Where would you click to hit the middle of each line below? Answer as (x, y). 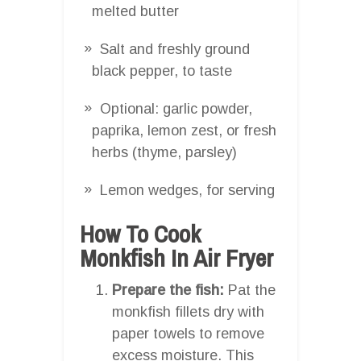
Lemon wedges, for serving (187, 190)
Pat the (250, 290)
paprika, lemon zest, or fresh (184, 130)
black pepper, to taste (162, 71)
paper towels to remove (188, 333)
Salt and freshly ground (175, 49)
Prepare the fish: (168, 290)
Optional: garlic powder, (176, 108)
